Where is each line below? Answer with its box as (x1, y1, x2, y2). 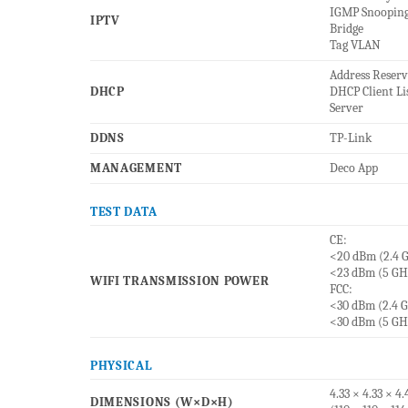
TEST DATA (89, 204, 158, 220)
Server (329, 100, 363, 117)
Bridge (329, 21, 363, 37)
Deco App (329, 160, 378, 177)
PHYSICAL (89, 358, 153, 374)
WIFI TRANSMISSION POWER (89, 273, 270, 290)
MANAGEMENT (89, 160, 182, 177)
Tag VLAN (329, 37, 381, 54)
